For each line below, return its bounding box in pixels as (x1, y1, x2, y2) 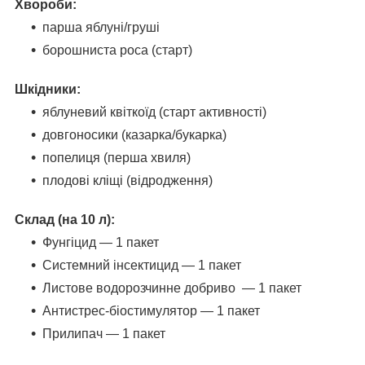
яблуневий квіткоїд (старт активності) (42, 104, 266, 119)
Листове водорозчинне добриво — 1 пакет (42, 280, 301, 295)
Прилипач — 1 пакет (42, 326, 165, 341)
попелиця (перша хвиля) (42, 150, 191, 165)
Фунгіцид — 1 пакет (42, 235, 159, 249)
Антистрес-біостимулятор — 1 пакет (42, 303, 260, 318)
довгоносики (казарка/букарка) (42, 127, 226, 142)
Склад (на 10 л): (15, 212, 115, 226)
